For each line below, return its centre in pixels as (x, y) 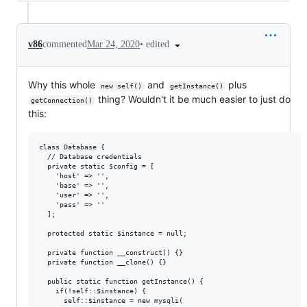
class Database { (72, 147)
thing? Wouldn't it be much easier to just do (194, 99)
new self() (121, 86)
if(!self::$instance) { (93, 291)
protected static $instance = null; (113, 233)
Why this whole (63, 84)
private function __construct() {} (113, 252)
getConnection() (61, 100)
